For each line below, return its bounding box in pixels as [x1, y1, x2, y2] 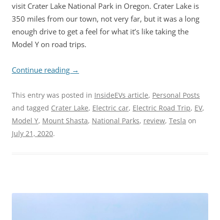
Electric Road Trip [133, 103, 191, 112]
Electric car [92, 103, 129, 112]
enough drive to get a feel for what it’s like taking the [12, 26, 189, 36]
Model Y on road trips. [12, 39, 86, 49]
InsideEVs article [94, 90, 148, 100]
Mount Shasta [42, 115, 88, 125]
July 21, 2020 [12, 128, 53, 138]
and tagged [12, 103, 51, 112]
